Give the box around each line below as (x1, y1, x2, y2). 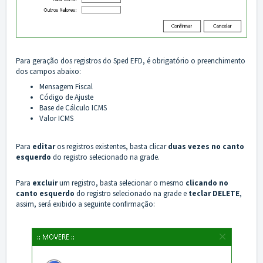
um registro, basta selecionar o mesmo (58, 178, 186, 188)
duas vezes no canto (168, 141, 244, 152)
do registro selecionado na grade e (75, 188, 188, 199)
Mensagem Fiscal (39, 82, 93, 92)
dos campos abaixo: (16, 66, 81, 77)
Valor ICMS (39, 113, 73, 124)
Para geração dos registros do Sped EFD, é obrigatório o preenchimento (16, 56, 245, 66)
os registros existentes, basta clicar (57, 141, 168, 152)
